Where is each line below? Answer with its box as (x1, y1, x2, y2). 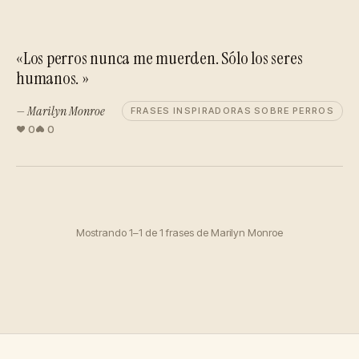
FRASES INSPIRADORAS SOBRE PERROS (130, 105, 334, 116)
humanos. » (16, 67, 89, 90)
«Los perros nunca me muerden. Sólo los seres (16, 46, 303, 70)
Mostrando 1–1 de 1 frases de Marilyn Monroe (76, 226, 283, 239)
